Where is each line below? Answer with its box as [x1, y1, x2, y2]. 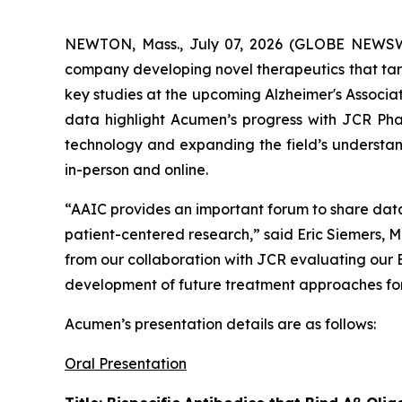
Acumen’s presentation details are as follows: [65, 315, 376, 334]
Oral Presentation [65, 354, 187, 373]
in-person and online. [65, 161, 208, 179]
